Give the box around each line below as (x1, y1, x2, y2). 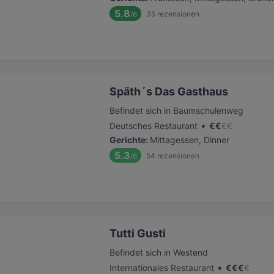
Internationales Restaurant (109, 262, 214, 273)
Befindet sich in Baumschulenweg (109, 105, 243, 116)
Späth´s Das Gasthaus (109, 85, 228, 98)
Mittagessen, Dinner (150, 135, 229, 145)
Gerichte (109, 135, 146, 145)
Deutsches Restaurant (109, 120, 198, 131)
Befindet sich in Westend (109, 247, 208, 257)
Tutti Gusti (109, 227, 166, 240)
